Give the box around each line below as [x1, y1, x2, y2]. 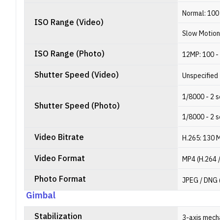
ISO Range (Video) [34, 16, 104, 29]
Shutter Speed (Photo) [34, 100, 120, 113]
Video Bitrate [34, 131, 84, 144]
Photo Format [34, 173, 86, 186]
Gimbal [26, 189, 55, 203]
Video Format [34, 152, 85, 165]
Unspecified [182, 70, 218, 82]
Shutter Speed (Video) [34, 69, 119, 82]
